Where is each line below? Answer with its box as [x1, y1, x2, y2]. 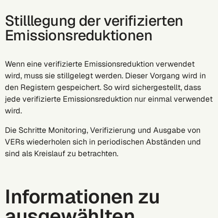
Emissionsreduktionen [5, 26, 152, 45]
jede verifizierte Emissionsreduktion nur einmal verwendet [5, 94, 213, 104]
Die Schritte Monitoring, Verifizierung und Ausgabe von [5, 125, 200, 135]
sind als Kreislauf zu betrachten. [5, 148, 122, 159]
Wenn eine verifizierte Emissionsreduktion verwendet [5, 59, 195, 69]
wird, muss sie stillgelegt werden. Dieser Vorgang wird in [5, 71, 206, 81]
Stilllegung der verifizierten [5, 11, 183, 30]
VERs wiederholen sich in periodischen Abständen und [5, 137, 201, 147]
